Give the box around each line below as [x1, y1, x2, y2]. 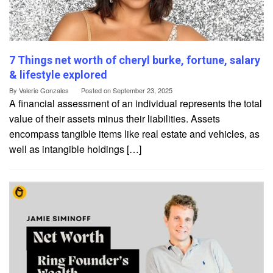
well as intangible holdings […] [9, 141, 141, 156]
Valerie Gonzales [19, 85, 69, 95]
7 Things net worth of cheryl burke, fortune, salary [9, 53, 260, 66]
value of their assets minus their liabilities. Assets [9, 111, 220, 126]
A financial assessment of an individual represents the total [9, 96, 262, 110]
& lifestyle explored [9, 68, 107, 81]
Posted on [81, 85, 113, 95]
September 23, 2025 [113, 85, 172, 95]
